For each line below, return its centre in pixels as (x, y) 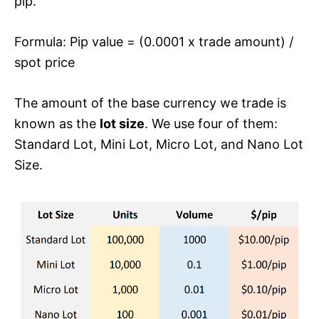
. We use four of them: (211, 123)
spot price (45, 62)
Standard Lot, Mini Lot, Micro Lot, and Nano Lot (159, 144)
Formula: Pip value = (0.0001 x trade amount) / (154, 41)
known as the (57, 123)
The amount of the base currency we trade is (150, 103)
